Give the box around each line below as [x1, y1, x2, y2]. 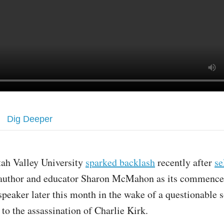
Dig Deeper [7, 114, 52, 124]
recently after [155, 155, 214, 169]
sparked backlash [85, 155, 155, 169]
